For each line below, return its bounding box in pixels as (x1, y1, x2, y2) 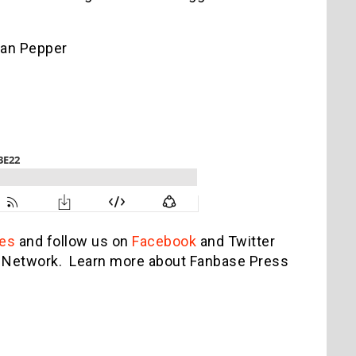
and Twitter (196, 232, 275, 250)
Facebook (132, 232, 196, 250)
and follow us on (15, 232, 132, 250)
